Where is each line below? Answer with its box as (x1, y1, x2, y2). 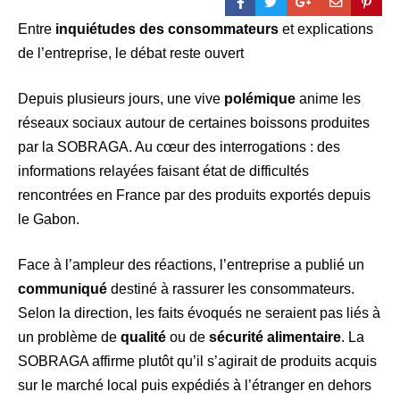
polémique (224, 90, 296, 106)
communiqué (18, 280, 107, 296)
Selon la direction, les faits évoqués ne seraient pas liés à (18, 304, 380, 321)
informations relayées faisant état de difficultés (18, 162, 309, 179)
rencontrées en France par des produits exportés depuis (18, 187, 371, 203)
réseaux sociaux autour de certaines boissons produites (18, 114, 370, 130)
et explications (279, 21, 373, 37)
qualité (121, 329, 166, 345)
